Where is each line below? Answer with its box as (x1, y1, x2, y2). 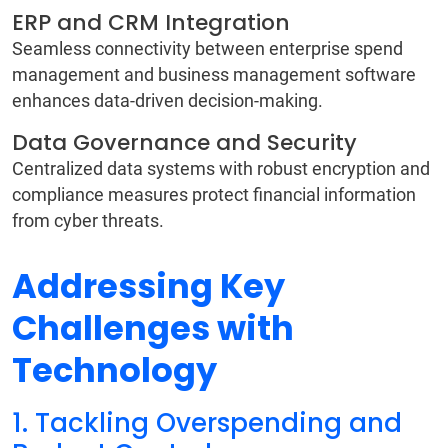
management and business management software (12, 64, 416, 86)
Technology (12, 347, 224, 395)
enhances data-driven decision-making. (12, 90, 327, 112)
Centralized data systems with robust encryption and (12, 158, 430, 180)
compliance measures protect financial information (12, 184, 416, 206)
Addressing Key (12, 263, 285, 311)
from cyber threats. (12, 210, 168, 232)
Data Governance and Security (12, 127, 363, 159)
